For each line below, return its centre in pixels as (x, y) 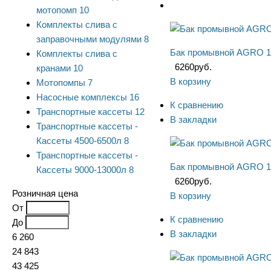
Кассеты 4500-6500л (79, 141)
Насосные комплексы (82, 97)
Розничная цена (45, 193)
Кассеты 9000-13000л (81, 170)
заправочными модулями (89, 39)
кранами (54, 68)
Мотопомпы (61, 83)
